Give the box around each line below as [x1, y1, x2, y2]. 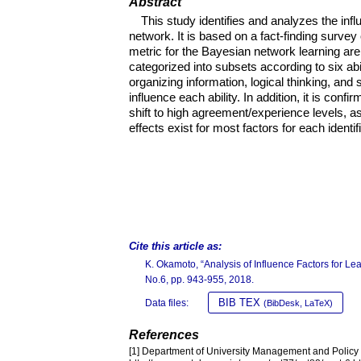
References [129, 328, 199, 342]
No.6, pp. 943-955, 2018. [145, 274, 254, 285]
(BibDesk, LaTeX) [263, 298, 333, 308]
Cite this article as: [129, 240, 222, 252]
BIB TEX [218, 297, 263, 309]
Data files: [145, 297, 189, 309]
